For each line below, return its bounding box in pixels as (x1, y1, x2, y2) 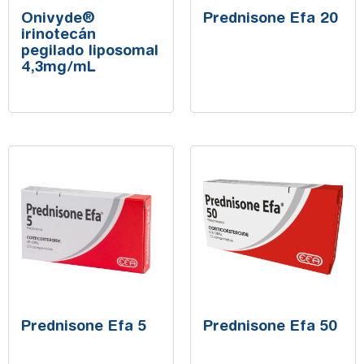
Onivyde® (21, 12, 95, 27)
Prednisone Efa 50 (203, 320, 337, 335)
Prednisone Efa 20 (203, 12, 338, 27)
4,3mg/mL (21, 61, 96, 76)
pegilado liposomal (21, 45, 158, 59)
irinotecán (21, 28, 96, 43)
